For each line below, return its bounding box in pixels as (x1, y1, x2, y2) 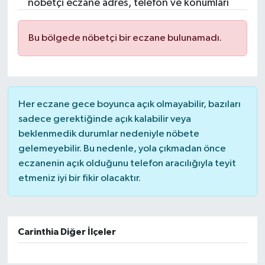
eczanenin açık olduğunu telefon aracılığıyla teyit (18, 158, 236, 169)
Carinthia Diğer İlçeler (17, 227, 116, 237)
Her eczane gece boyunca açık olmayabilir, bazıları (18, 99, 241, 109)
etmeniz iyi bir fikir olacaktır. (18, 173, 141, 183)
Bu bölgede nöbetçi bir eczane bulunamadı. (28, 33, 222, 43)
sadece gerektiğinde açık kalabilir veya (18, 114, 191, 124)
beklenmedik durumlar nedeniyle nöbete (18, 128, 199, 139)
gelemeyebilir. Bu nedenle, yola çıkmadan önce (18, 143, 226, 154)
